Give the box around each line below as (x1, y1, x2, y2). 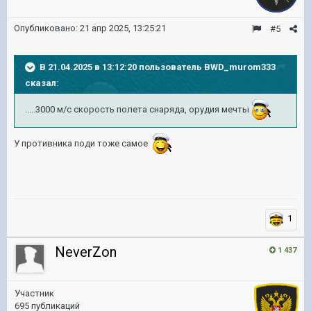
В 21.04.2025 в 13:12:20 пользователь (40, 61, 204, 72)
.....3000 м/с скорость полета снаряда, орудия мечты (25, 104, 249, 115)
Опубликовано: (14, 23, 80, 33)
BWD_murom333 (204, 61, 276, 72)
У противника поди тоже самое (14, 138, 150, 149)
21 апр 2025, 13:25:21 (80, 23, 166, 33)
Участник (15, 288, 54, 299)
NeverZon (55, 244, 117, 260)
